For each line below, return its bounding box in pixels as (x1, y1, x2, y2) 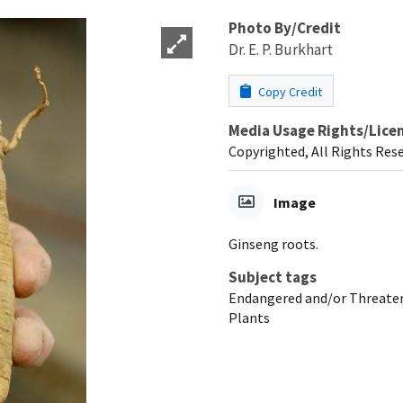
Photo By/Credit (228, 17, 341, 38)
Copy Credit (255, 83, 322, 100)
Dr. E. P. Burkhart (228, 39, 333, 59)
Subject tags (228, 266, 317, 287)
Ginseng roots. (228, 234, 318, 253)
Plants (228, 308, 270, 327)
